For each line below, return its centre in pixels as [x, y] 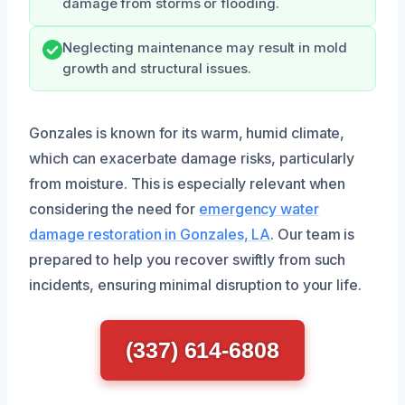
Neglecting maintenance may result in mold [205, 47]
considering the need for [114, 208]
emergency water [259, 208]
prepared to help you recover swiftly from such [188, 259]
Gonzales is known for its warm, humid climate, [187, 132]
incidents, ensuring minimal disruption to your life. [195, 284]
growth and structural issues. [157, 68]
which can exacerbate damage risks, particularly [192, 158]
